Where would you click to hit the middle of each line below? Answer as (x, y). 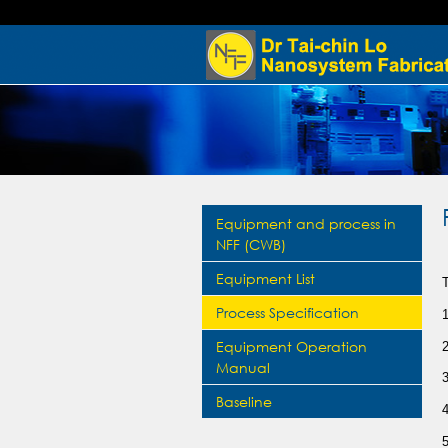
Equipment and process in (306, 223)
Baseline (244, 401)
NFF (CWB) (251, 244)
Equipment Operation (292, 346)
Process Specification (288, 312)
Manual (243, 367)
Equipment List (266, 278)
